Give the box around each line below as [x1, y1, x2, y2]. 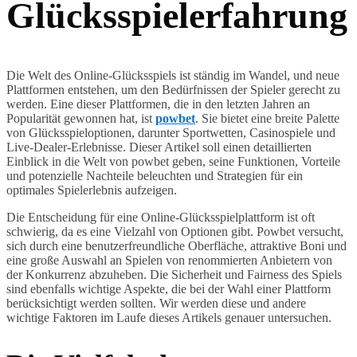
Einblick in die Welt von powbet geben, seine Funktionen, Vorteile [6, 154, 340, 168]
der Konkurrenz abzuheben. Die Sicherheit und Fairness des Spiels [6, 267, 342, 281]
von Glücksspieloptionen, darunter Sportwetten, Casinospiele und [6, 125, 335, 139]
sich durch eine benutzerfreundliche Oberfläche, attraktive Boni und [6, 238, 347, 253]
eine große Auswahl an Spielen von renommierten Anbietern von [6, 253, 332, 267]
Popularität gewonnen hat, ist [6, 111, 155, 125]
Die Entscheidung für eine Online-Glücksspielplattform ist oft [6, 210, 315, 224]
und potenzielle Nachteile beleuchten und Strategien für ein [6, 168, 303, 182]
